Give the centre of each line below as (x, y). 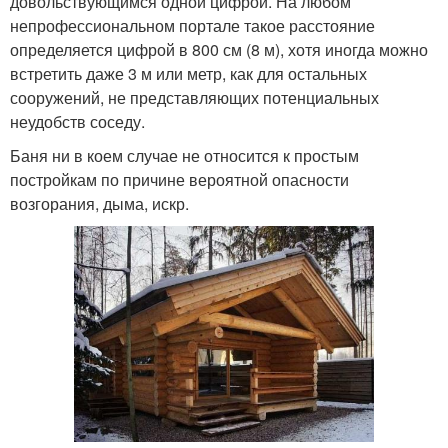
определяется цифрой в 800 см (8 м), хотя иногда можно (219, 49)
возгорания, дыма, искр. (99, 203)
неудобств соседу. (77, 121)
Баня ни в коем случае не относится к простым (184, 155)
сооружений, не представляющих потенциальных (194, 97)
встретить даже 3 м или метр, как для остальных (188, 73)
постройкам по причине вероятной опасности (179, 179)
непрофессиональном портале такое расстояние (192, 25)
